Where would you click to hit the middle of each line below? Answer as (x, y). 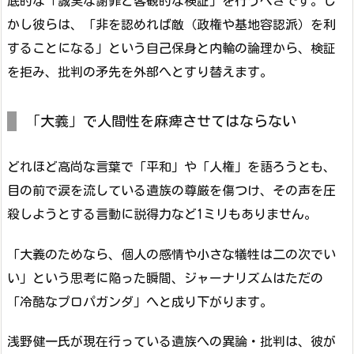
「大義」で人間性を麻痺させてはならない (161, 121)
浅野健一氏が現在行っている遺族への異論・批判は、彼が (171, 342)
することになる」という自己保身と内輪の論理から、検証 (171, 48)
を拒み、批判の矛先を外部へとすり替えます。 (140, 72)
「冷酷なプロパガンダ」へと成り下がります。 (140, 301)
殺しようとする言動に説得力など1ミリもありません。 (162, 214)
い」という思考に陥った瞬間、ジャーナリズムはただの (165, 278)
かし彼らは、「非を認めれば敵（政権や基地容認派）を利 (171, 24)
